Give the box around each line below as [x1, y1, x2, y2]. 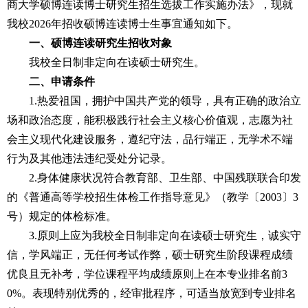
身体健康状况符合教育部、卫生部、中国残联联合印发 [37, 172, 301, 184]
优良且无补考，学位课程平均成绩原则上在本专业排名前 [7, 268, 282, 280]
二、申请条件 [29, 76, 95, 87]
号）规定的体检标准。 [7, 210, 117, 222]
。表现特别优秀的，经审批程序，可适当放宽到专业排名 [21, 287, 296, 299]
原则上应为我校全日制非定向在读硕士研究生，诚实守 [37, 230, 301, 241]
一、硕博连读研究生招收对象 [29, 37, 172, 49]
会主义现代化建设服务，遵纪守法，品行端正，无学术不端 [7, 133, 293, 145]
